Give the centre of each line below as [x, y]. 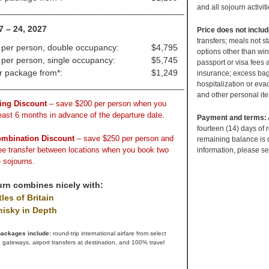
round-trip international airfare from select [110, 233]
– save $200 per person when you [108, 104]
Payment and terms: [232, 118]
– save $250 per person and [125, 138]
